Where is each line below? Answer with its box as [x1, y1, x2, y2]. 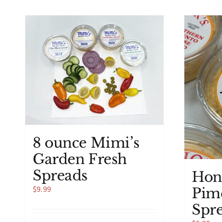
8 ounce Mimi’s [33, 134, 140, 152]
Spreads [33, 166, 88, 184]
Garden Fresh [33, 150, 127, 168]
